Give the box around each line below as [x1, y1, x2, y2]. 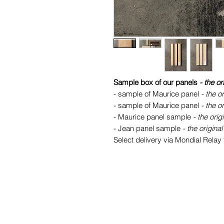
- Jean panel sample [113, 123, 182, 133]
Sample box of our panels [113, 77, 199, 87]
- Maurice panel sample [113, 111, 193, 121]
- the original [182, 123, 222, 133]
